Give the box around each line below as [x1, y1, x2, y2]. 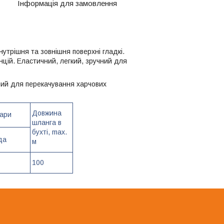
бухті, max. [32, 127, 67, 136]
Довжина [32, 108, 61, 117]
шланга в [32, 118, 61, 126]
